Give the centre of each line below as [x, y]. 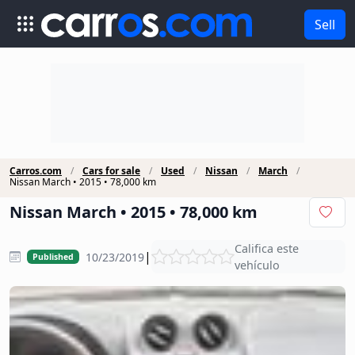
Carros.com [36, 171]
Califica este [266, 248]
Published [53, 257]
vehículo [257, 265]
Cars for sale [111, 171]
